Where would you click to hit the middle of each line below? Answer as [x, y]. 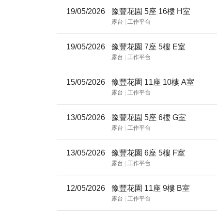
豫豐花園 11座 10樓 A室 [170, 82]
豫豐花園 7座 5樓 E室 [165, 47]
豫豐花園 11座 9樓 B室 [167, 188]
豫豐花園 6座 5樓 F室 [165, 153]
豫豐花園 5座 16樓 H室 [168, 11]
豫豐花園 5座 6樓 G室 [165, 117]
